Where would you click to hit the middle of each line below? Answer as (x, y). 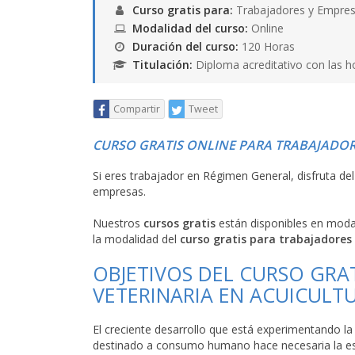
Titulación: (164, 65)
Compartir (137, 109)
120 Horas (268, 46)
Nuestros (118, 223)
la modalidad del (136, 239)
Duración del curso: (187, 46)
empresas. (119, 191)
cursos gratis (179, 223)
